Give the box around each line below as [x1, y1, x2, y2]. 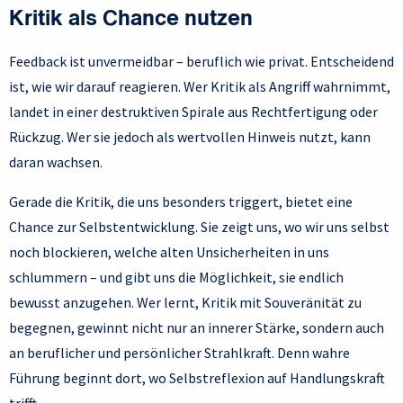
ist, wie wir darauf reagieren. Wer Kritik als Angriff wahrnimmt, [9, 77, 390, 96]
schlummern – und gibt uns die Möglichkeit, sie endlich [9, 268, 344, 287]
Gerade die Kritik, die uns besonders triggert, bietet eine [9, 193, 353, 211]
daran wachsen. [9, 153, 103, 172]
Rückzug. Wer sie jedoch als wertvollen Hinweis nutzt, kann [9, 128, 371, 147]
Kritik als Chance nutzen [9, 9, 253, 31]
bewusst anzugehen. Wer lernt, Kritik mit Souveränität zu [9, 293, 362, 312]
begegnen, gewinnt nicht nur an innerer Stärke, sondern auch [9, 318, 384, 337]
